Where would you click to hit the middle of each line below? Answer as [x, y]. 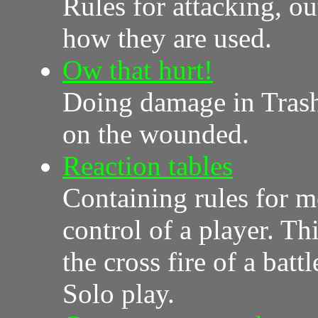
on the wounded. [156, 133]
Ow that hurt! [138, 70]
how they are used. [167, 38]
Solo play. [119, 293]
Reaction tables [148, 165]
